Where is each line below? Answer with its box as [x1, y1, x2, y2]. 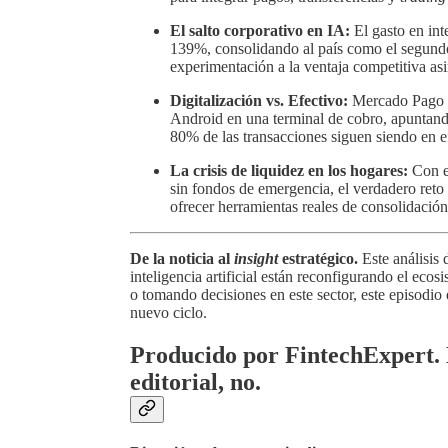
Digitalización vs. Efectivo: [170, 91, 348, 109]
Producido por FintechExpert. [130, 341, 440, 368]
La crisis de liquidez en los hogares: [170, 161, 408, 179]
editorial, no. [130, 368, 261, 395]
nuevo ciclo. [130, 303, 207, 321]
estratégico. [282, 249, 358, 267]
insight [234, 249, 278, 267]
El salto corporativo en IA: [170, 21, 350, 39]
